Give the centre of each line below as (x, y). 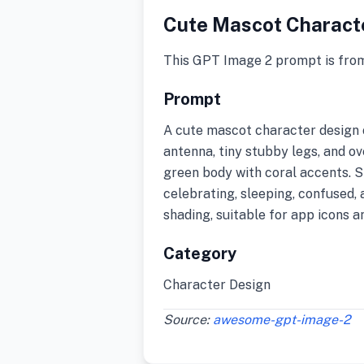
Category (200, 253)
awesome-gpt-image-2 (282, 320)
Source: (188, 320)
